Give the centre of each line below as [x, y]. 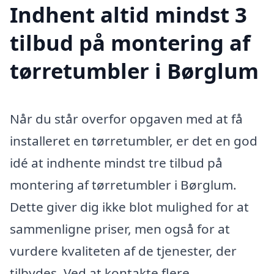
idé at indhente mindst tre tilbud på [116, 162]
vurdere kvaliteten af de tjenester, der [123, 250]
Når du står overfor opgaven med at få [126, 118]
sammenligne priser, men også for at [120, 228]
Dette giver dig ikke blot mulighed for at [129, 206]
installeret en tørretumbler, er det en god [134, 140]
